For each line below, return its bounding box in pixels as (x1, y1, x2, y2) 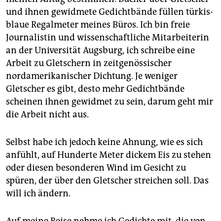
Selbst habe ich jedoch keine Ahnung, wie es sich (6, 137, 203, 148)
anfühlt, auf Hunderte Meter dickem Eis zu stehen (6, 149, 211, 161)
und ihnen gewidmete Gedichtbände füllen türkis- (6, 6, 213, 18)
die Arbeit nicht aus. (6, 109, 89, 120)
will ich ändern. (6, 188, 71, 199)
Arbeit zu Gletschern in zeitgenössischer (6, 58, 172, 69)
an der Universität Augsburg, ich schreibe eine (6, 45, 195, 56)
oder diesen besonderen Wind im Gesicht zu (6, 162, 186, 174)
